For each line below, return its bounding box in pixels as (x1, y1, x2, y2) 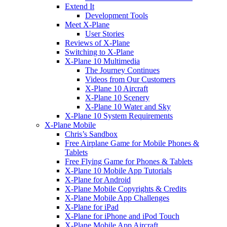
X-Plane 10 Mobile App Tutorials (65, 166, 172, 175)
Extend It (65, 2, 94, 11)
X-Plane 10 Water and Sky (85, 102, 171, 111)
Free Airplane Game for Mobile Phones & (65, 138, 199, 147)
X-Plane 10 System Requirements (65, 111, 173, 120)
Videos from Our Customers (85, 74, 175, 84)
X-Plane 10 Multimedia (65, 56, 140, 65)
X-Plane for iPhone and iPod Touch (65, 211, 179, 220)
